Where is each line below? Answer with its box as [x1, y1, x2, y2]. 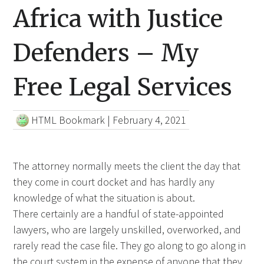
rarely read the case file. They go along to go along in [13, 239, 246, 253]
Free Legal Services [13, 72, 233, 103]
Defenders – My [13, 38, 200, 68]
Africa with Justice [13, 4, 223, 34]
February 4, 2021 [113, 113, 187, 127]
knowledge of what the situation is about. [13, 191, 196, 205]
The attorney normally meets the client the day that [13, 159, 241, 173]
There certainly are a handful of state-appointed [13, 207, 225, 221]
